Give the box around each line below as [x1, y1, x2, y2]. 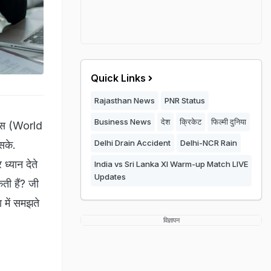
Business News [94, 117, 151, 126]
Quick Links [91, 72, 146, 84]
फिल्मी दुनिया [211, 117, 246, 126]
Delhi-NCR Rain [180, 138, 237, 148]
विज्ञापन [163, 216, 180, 224]
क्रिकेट [180, 117, 201, 126]
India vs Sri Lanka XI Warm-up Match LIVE [94, 159, 248, 169]
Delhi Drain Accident [94, 138, 171, 148]
